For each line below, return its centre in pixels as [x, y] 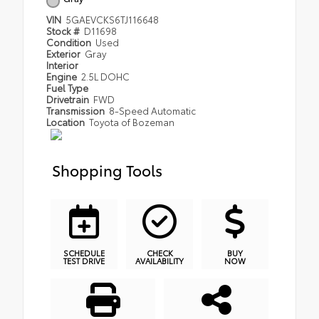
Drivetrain [69, 99]
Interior [62, 64]
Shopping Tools [107, 169]
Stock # [64, 30]
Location [67, 121]
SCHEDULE [84, 252]
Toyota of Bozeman [132, 121]
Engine [63, 76]
